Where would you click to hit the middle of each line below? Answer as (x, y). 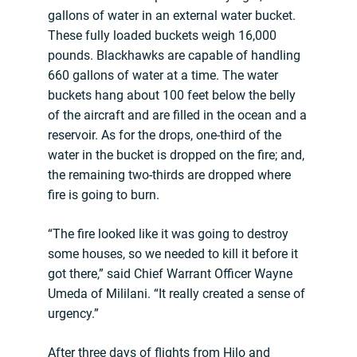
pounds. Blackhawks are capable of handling (174, 56)
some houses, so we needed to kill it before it (173, 254)
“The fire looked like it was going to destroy (168, 234)
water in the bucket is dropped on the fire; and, (176, 155)
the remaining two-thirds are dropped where (169, 175)
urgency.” (73, 314)
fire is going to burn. (104, 195)
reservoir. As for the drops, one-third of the (165, 135)
